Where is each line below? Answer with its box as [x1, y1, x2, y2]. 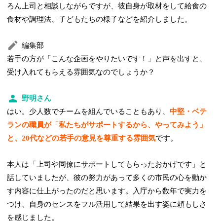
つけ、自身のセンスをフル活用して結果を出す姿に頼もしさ [7, 200, 207, 208]
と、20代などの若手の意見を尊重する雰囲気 [7, 134, 156, 142]
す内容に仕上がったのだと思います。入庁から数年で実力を [7, 186, 207, 195]
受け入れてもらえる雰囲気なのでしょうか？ [7, 68, 155, 76]
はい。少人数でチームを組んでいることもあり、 [7, 107, 170, 115]
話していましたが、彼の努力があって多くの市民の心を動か [7, 173, 207, 182]
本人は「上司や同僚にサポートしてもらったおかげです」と [7, 160, 207, 168]
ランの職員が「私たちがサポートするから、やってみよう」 [7, 120, 207, 129]
